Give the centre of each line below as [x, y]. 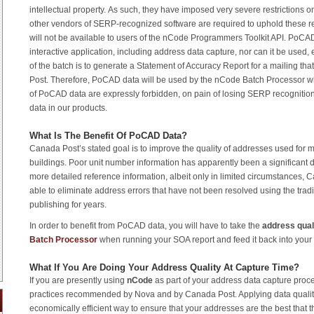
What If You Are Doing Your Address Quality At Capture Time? [164, 267]
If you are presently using [78, 280]
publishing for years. [68, 205]
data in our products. [68, 108]
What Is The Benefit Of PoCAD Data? [108, 136]
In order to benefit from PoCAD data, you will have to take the [146, 226]
